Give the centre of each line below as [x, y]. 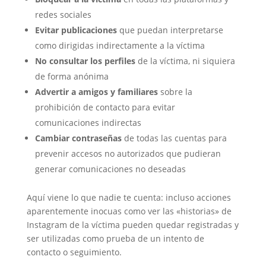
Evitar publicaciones [76, 30]
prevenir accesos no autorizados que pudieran [128, 153]
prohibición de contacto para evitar [105, 107]
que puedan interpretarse [170, 30]
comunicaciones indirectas [88, 123]
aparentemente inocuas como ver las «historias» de [129, 211]
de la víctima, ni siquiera [185, 61]
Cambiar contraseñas [78, 138]
